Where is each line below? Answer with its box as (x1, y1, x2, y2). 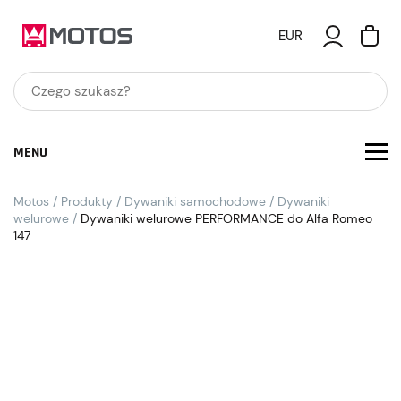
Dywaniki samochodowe (124, 193, 266, 209)
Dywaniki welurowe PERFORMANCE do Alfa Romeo (77, 210, 372, 226)
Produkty (61, 193, 113, 209)
